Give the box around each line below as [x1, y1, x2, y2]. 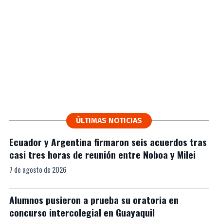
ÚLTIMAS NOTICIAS [75, 115, 142, 125]
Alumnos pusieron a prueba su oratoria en [9, 192, 179, 207]
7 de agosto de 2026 [9, 164, 66, 175]
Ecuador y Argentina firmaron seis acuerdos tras [9, 134, 207, 149]
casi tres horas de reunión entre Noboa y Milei [9, 147, 196, 162]
